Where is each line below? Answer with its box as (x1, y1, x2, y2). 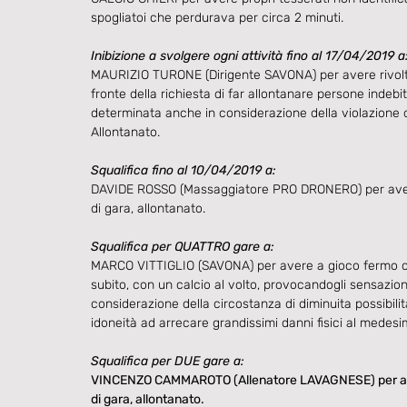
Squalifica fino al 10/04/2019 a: (91, 162, 276, 178)
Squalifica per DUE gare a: (91, 352, 244, 369)
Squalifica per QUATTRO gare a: (91, 238, 274, 254)
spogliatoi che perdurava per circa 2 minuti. (91, 9, 343, 25)
